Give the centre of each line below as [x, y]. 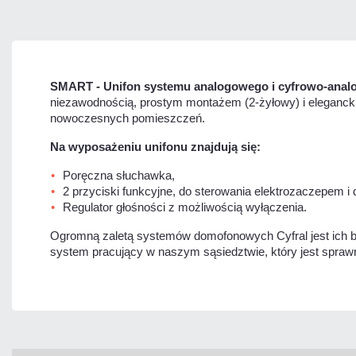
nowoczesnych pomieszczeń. [128, 118]
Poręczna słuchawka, [119, 175]
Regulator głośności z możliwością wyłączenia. [185, 207]
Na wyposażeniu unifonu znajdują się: [155, 146]
